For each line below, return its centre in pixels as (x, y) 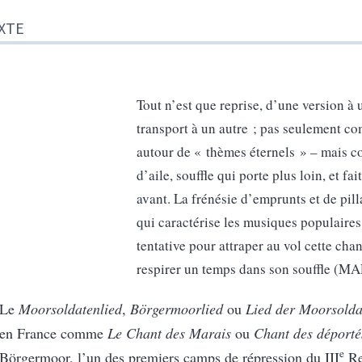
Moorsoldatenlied (70, 309)
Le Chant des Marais (171, 333)
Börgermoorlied (177, 309)
